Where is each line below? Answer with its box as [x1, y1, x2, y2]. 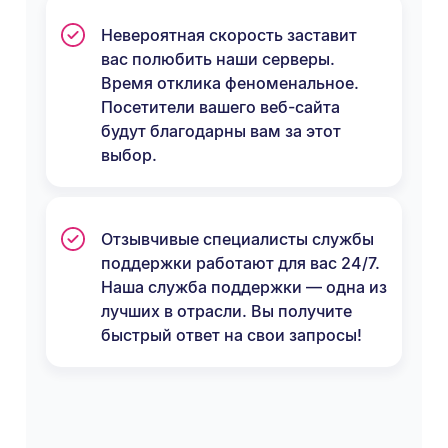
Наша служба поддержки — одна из [101, 276, 387, 297]
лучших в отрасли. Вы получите [101, 300, 352, 321]
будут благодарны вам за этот [101, 120, 341, 141]
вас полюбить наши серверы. [101, 48, 335, 69]
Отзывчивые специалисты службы [101, 228, 374, 249]
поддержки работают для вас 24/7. [101, 252, 380, 273]
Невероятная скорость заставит [101, 24, 357, 45]
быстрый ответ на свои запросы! [101, 324, 362, 345]
